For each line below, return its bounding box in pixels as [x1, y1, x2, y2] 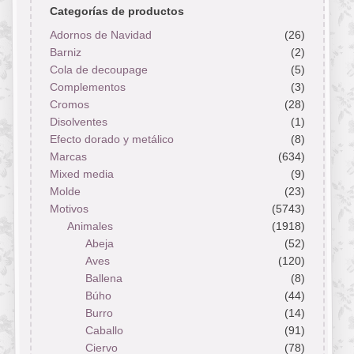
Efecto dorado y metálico [49, 133, 174, 146]
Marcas [49, 150, 87, 164]
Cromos [49, 98, 89, 111]
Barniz [49, 46, 81, 59]
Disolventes [49, 115, 107, 129]
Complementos [49, 81, 126, 94]
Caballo [85, 324, 123, 337]
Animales [66, 220, 113, 233]
